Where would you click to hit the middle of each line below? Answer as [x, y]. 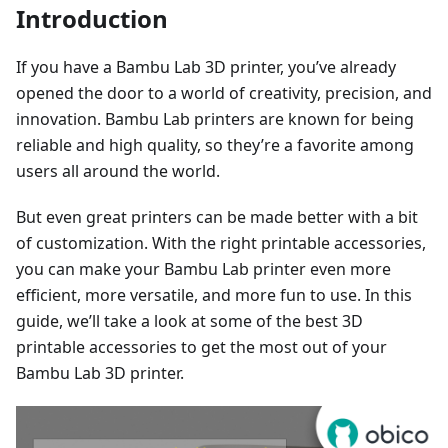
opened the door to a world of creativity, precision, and [224, 93]
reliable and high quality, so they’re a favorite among [215, 145]
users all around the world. [118, 171]
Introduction [92, 19]
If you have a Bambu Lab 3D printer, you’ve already [206, 67]
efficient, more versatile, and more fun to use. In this [214, 295]
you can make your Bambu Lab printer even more [203, 269]
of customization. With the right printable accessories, [221, 243]
